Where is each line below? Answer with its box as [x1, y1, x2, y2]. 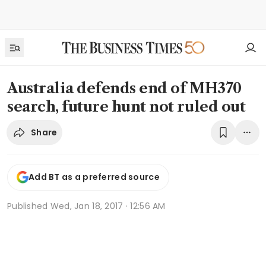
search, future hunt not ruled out [7, 98, 246, 115]
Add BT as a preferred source [28, 171, 160, 183]
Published [7, 199, 50, 212]
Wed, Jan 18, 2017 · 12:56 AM [50, 199, 166, 212]
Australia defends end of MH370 [7, 80, 242, 97]
